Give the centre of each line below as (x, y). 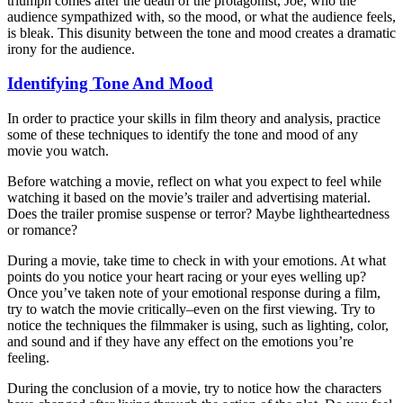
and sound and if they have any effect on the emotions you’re (180, 342)
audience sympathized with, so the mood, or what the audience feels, (201, 16)
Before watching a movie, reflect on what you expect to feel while (194, 182)
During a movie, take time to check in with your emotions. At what (197, 261)
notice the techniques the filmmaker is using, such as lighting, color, (198, 326)
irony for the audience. (71, 49)
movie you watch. (58, 151)
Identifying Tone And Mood (110, 84)
